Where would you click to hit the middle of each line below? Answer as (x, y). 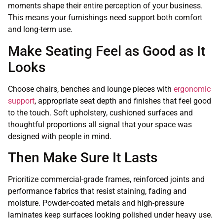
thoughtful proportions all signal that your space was (100, 124)
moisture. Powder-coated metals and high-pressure (96, 203)
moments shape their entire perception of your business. (105, 6)
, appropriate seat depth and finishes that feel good (123, 101)
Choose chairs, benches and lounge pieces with (91, 89)
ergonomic (192, 89)
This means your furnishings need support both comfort (105, 18)
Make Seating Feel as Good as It (107, 51)
